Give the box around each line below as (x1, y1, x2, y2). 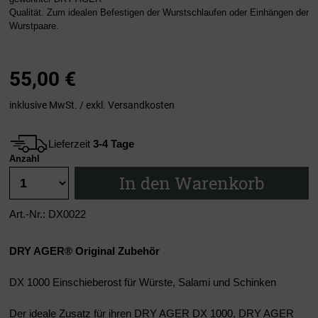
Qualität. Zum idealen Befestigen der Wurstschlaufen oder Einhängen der (9, 6, 309, 18)
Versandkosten (108, 99, 175, 111)
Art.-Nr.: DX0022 (9, 208, 86, 221)
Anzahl (9, 153, 40, 165)
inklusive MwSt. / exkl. (9, 99, 108, 111)
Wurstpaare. (9, 20, 59, 31)
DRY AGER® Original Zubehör (9, 245, 160, 258)
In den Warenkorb (119, 172, 264, 195)
